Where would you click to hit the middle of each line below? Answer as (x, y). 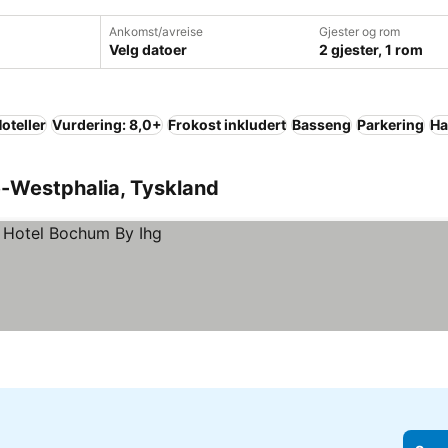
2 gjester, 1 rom (370, 49)
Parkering (390, 124)
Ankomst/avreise (155, 31)
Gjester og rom (359, 31)
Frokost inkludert (227, 124)
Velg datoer (147, 49)
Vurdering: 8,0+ (107, 124)
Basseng (321, 124)
